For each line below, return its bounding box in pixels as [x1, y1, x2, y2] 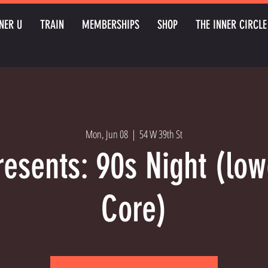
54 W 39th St [139, 127, 182, 142]
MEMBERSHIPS [82, 17, 139, 32]
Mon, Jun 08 [86, 127, 128, 142]
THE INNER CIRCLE [196, 17, 267, 32]
